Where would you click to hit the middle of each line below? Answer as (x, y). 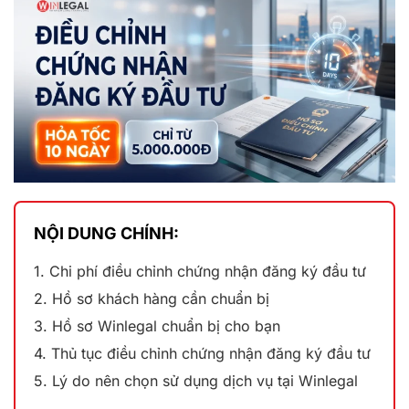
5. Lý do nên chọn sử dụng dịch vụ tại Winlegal (196, 380)
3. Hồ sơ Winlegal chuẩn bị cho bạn (157, 325)
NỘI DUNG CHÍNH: (106, 233)
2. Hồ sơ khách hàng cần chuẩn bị (154, 298)
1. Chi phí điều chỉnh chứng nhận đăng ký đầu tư (200, 271)
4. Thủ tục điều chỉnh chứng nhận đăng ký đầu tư (202, 353)
